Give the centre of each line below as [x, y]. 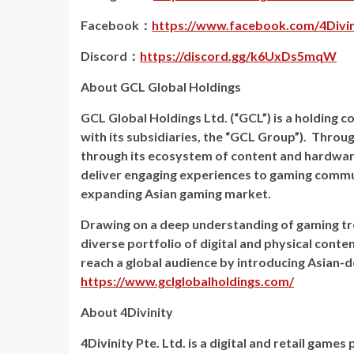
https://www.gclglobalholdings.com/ [187, 281]
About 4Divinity [127, 312]
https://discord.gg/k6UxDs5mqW [238, 56]
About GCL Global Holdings [161, 87]
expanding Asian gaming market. [176, 193]
